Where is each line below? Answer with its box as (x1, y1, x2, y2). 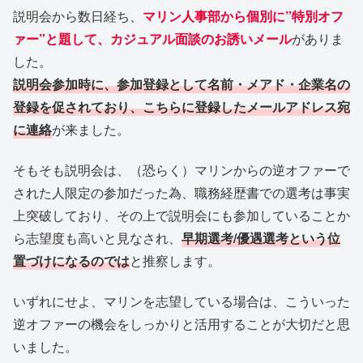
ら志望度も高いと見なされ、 (13, 228, 181, 248)
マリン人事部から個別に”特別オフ (143, 6, 344, 25)
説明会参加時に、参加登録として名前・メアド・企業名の (13, 74, 350, 93)
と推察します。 (130, 251, 220, 271)
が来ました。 (52, 119, 130, 139)
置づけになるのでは (13, 251, 130, 271)
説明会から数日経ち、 (13, 6, 143, 25)
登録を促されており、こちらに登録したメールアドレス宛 (13, 96, 350, 116)
